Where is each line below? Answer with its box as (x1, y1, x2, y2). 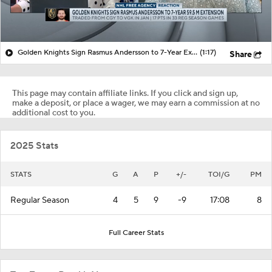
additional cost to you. (12, 107, 95, 118)
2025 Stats (10, 139, 58, 152)
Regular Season (10, 194, 69, 206)
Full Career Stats (108, 228, 164, 237)
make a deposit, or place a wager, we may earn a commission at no (12, 97, 260, 109)
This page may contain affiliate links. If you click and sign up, (12, 87, 238, 99)
